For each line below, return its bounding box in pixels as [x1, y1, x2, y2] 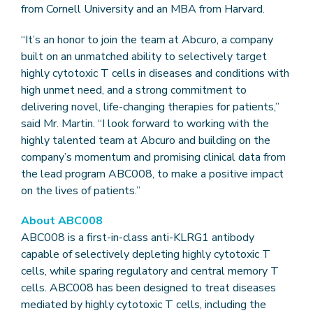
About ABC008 [21, 212, 103, 228]
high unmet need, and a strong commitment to [21, 82, 247, 98]
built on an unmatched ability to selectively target [21, 48, 267, 64]
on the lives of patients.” [21, 182, 140, 198]
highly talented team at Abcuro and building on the [21, 132, 270, 148]
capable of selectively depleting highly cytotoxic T [21, 246, 270, 262]
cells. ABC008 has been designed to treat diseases [21, 279, 276, 296]
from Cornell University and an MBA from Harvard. [21, 1, 265, 17]
